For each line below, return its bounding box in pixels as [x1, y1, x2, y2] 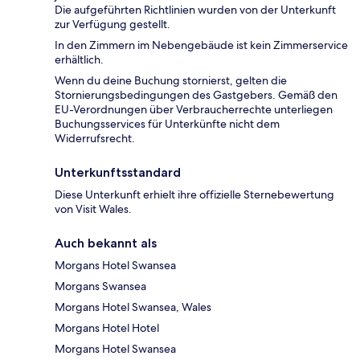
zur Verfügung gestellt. [55, 16, 170, 31]
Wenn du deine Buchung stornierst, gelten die [55, 72, 287, 88]
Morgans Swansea [55, 278, 146, 293]
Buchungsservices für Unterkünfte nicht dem [55, 116, 280, 131]
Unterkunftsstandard [55, 164, 181, 180]
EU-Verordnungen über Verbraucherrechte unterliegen [55, 101, 333, 117]
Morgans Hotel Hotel [55, 320, 159, 335]
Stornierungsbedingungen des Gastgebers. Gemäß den [55, 87, 337, 102]
